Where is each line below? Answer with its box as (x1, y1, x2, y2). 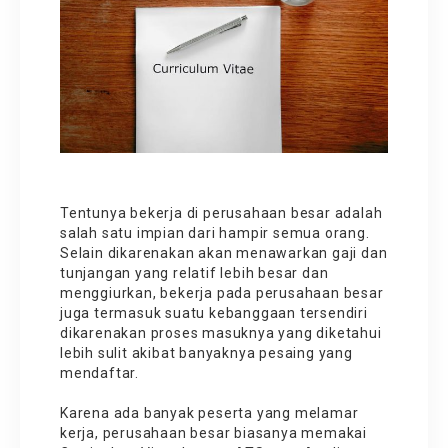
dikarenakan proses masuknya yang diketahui (60, 324, 382, 341)
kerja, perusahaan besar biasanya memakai (60, 424, 367, 441)
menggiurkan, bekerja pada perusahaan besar (60, 284, 384, 301)
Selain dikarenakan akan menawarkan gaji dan (60, 244, 388, 261)
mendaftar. (60, 364, 143, 381)
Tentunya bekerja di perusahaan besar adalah (60, 204, 383, 221)
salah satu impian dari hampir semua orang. (60, 224, 370, 241)
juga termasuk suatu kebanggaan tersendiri (60, 304, 368, 321)
